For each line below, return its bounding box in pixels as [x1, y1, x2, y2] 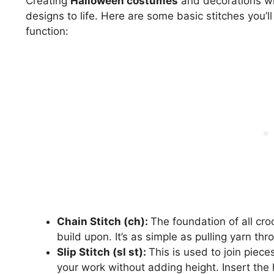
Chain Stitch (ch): [57, 215, 150, 228]
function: [26, 25, 68, 38]
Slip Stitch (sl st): [57, 245, 149, 258]
